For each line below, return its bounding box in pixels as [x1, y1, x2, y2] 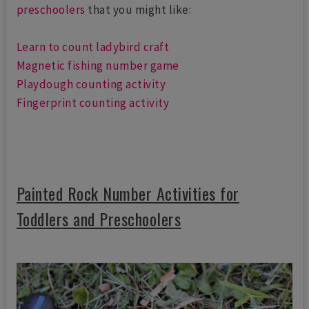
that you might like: [85, 2, 192, 18]
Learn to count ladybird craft [16, 39, 172, 55]
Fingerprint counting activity [16, 95, 172, 111]
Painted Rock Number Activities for [16, 181, 239, 206]
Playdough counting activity [16, 77, 166, 92]
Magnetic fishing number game [16, 58, 179, 74]
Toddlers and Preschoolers [16, 206, 181, 232]
